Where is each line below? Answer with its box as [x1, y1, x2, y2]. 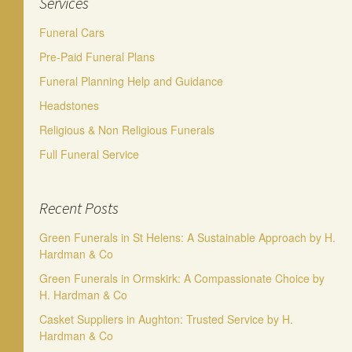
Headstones [39, 97, 99, 113]
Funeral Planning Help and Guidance [39, 73, 223, 89]
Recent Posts [39, 198, 119, 218]
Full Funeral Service [39, 146, 139, 162]
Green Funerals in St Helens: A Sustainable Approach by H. [39, 229, 335, 245]
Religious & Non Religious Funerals [39, 122, 214, 137]
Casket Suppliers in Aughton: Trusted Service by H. [39, 311, 293, 327]
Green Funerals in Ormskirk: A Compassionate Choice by [39, 270, 324, 286]
